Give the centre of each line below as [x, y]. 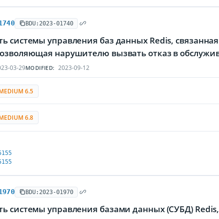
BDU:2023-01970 [49, 192]
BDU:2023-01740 [49, 23]
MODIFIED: [40, 68]
